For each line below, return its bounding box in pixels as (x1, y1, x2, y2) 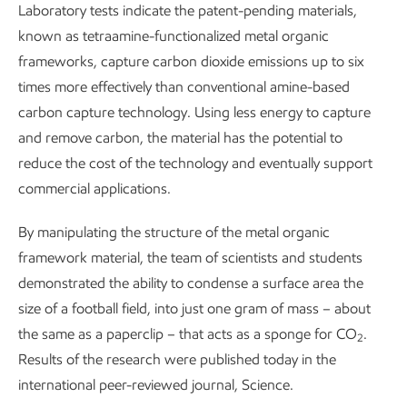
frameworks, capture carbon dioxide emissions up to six (18, 53, 363, 70)
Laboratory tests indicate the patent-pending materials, (18, 2, 357, 19)
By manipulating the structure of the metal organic (18, 223, 330, 241)
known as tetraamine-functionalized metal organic (18, 27, 329, 45)
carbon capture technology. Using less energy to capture (18, 104, 371, 121)
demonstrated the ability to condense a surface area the (18, 274, 363, 292)
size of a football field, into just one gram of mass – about (18, 300, 371, 317)
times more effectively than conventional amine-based (18, 78, 350, 95)
